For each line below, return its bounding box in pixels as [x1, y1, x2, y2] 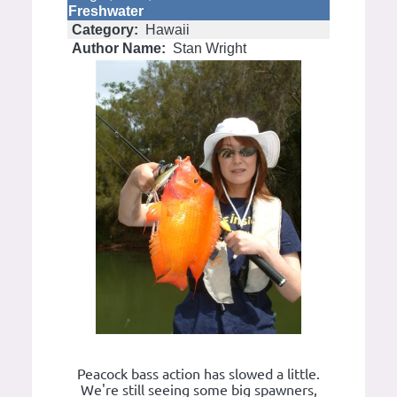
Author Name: [68, 40, 169, 56]
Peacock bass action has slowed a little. [77, 366, 320, 383]
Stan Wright [169, 40, 246, 56]
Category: [68, 21, 142, 37]
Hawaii [142, 21, 190, 37]
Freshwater [68, 3, 144, 19]
